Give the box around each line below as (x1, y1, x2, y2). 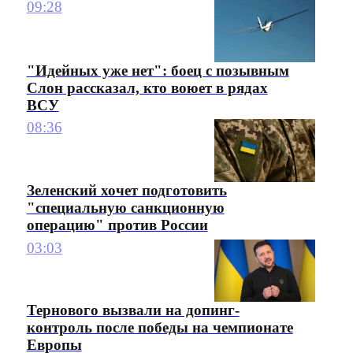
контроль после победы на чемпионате (26, 319, 293, 336)
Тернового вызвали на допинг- (26, 302, 240, 319)
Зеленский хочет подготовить (26, 182, 227, 199)
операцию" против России (26, 217, 208, 234)
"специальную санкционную (26, 199, 225, 217)
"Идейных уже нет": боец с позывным (26, 61, 289, 79)
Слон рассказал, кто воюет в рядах (26, 79, 268, 96)
